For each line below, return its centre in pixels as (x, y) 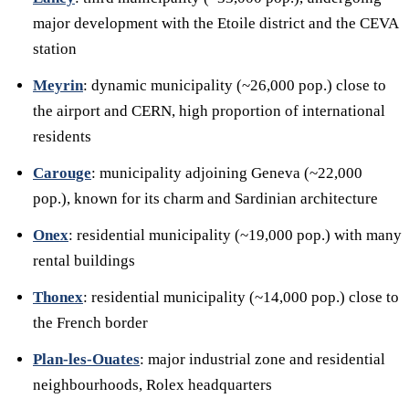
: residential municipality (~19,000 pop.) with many (235, 235)
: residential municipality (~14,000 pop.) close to (241, 297)
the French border (90, 323)
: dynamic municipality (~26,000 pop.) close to (235, 85)
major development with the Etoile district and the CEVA (215, 23)
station (55, 49)
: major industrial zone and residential (262, 359)
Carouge (62, 173)
